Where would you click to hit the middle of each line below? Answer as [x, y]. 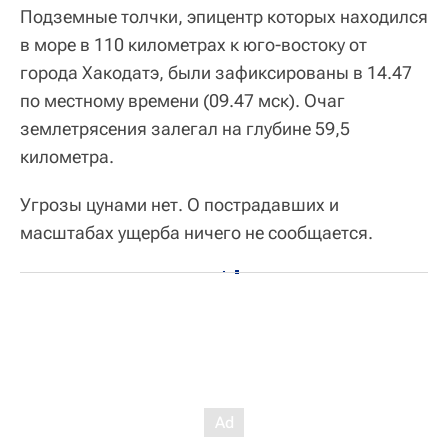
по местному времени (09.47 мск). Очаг [182, 100]
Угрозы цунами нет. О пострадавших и [179, 204]
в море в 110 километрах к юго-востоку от [193, 44]
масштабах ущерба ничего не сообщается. [196, 232]
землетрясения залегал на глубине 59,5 [185, 128]
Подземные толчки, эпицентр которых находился [224, 16]
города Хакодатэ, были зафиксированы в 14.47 [216, 72]
